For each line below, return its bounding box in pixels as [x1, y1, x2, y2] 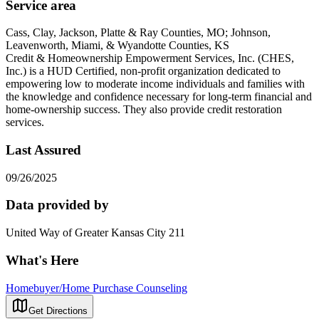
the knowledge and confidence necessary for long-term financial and [6, 90, 312, 103]
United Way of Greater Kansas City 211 [6, 226, 185, 239]
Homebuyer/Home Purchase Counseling [6, 281, 187, 294]
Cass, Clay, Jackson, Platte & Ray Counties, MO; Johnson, [6, 26, 271, 39]
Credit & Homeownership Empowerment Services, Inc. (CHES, [6, 52, 294, 65]
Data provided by [6, 197, 109, 213]
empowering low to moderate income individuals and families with [6, 78, 305, 90]
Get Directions [28, 305, 88, 316]
